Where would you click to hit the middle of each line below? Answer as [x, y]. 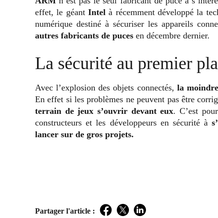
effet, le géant [62, 12]
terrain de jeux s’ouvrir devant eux [104, 111]
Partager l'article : [65, 211]
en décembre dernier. [172, 35]
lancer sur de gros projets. [84, 134]
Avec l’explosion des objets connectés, [105, 87]
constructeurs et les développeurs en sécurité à [124, 122]
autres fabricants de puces [84, 35]
